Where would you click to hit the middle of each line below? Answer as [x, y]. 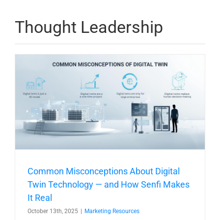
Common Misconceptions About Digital [104, 171]
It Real [40, 198]
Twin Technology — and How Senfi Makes [109, 185]
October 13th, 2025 [53, 211]
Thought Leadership [89, 27]
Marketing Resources [112, 211]
